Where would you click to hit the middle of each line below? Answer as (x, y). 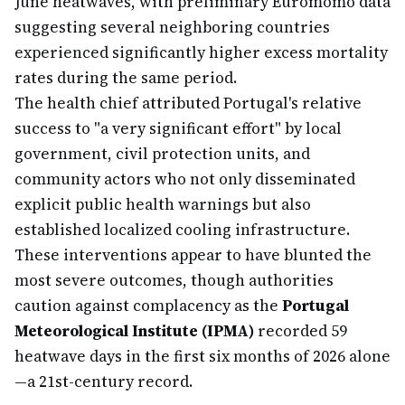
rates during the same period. (126, 78)
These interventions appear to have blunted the (193, 255)
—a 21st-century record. (104, 381)
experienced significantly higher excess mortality (201, 52)
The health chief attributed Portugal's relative (188, 103)
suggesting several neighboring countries (172, 27)
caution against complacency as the (148, 306)
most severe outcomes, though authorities (174, 280)
